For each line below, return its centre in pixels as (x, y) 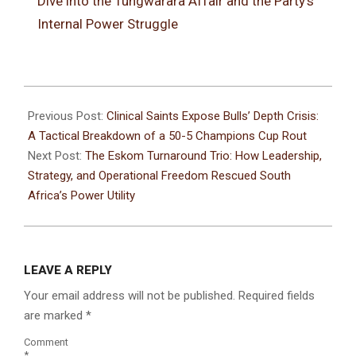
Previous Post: (67, 116)
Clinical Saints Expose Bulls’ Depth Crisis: (213, 116)
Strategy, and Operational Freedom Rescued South (159, 175)
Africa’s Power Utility (81, 195)
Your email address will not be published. (130, 295)
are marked (55, 315)
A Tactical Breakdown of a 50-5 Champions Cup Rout (167, 135)
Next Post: (56, 155)
